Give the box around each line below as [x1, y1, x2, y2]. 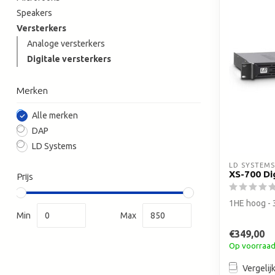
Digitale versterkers [27, 54, 111, 64]
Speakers [17, 8, 52, 18]
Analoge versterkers [27, 39, 105, 48]
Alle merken [32, 110, 78, 120]
